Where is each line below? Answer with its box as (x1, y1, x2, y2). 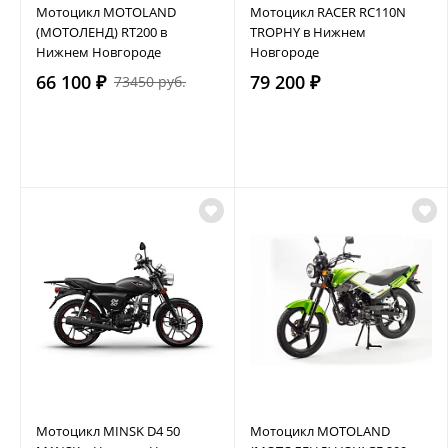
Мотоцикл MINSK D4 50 (36, 421, 180, 440)
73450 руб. (114, 71, 186, 91)
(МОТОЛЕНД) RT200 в (36, 22, 167, 41)
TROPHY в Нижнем (249, 22, 366, 41)
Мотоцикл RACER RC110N (249, 2, 406, 21)
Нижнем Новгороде (36, 42, 161, 61)
